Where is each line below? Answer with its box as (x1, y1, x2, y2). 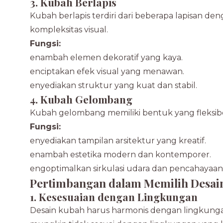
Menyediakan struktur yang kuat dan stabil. (22, 81, 197, 90)
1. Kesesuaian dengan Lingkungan (30, 190, 198, 204)
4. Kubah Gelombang (30, 92, 132, 106)
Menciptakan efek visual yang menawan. (22, 67, 184, 76)
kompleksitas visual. (30, 25, 108, 34)
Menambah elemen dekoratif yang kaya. (22, 53, 183, 62)
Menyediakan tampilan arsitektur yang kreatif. (22, 136, 206, 145)
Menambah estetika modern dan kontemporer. (22, 150, 211, 159)
